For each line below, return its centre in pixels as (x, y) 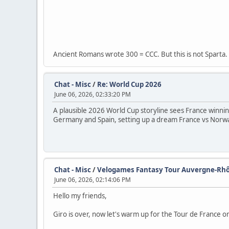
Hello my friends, (80, 196)
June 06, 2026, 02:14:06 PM (93, 180)
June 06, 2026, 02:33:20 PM (93, 95)
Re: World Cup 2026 (129, 85)
